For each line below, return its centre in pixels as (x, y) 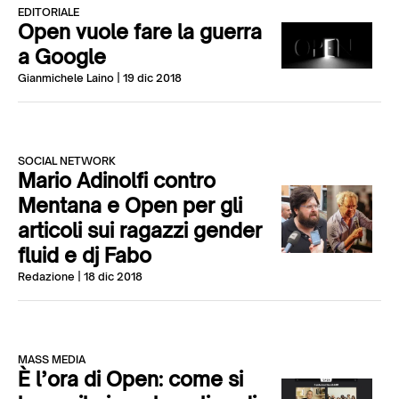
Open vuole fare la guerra (140, 32)
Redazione (46, 277)
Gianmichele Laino (66, 78)
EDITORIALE (49, 12)
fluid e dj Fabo (85, 255)
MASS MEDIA (52, 359)
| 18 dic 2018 (109, 277)
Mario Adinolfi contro (117, 180)
